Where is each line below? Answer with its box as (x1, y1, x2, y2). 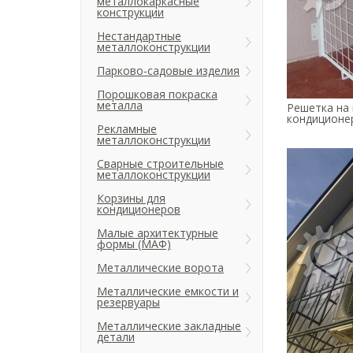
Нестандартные (97, 28, 181, 43)
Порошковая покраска (97, 87, 217, 102)
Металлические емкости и (97, 284, 239, 299)
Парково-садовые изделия (97, 63, 240, 78)
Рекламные (97, 121, 157, 136)
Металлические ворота (97, 260, 224, 275)
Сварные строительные (97, 156, 224, 171)
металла (97, 98, 143, 113)
